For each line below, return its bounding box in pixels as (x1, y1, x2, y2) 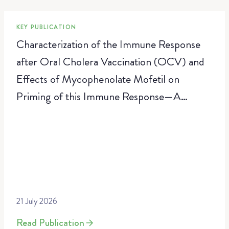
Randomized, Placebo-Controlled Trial (16, 106, 186, 122)
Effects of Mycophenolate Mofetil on (16, 71, 179, 87)
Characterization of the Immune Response (16, 36, 200, 52)
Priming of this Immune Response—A (16, 88, 181, 104)
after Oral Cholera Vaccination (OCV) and (16, 54, 204, 70)
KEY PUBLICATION (16, 22, 76, 32)
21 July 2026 (16, 195, 57, 207)
